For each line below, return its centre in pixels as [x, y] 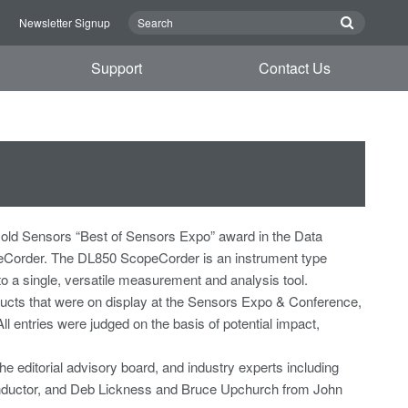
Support [117, 68]
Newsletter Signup [65, 22]
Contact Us [294, 68]
